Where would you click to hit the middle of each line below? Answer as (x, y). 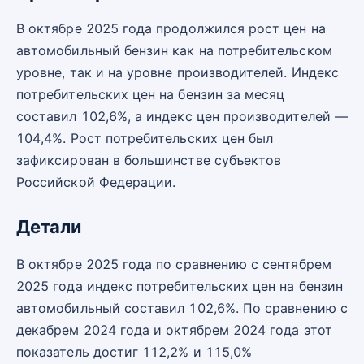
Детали (49, 227)
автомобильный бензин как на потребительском (174, 51)
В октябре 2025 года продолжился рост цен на (171, 29)
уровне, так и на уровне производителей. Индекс (178, 73)
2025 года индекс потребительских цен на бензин (180, 286)
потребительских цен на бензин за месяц (151, 95)
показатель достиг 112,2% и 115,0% (134, 351)
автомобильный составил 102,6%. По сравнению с (182, 308)
